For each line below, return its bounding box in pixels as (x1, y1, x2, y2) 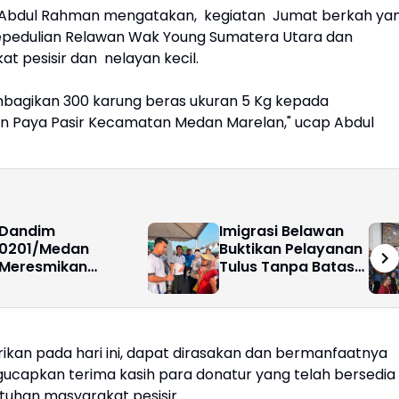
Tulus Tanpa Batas (219, 256, 354, 278)
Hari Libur (219, 274, 288, 296)
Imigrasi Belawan (219, 221, 344, 242)
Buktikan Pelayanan (219, 239, 362, 260)
